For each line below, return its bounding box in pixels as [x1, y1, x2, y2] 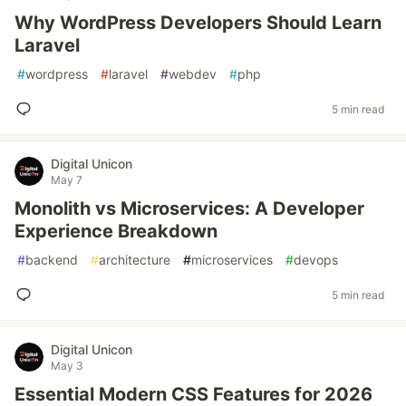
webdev [169, 66, 217, 82]
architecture [99, 252, 170, 267]
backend [25, 252, 78, 267]
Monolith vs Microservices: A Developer [14, 198, 364, 219]
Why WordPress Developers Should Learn [14, 12, 382, 34]
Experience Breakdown [14, 220, 217, 242]
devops [294, 252, 338, 267]
